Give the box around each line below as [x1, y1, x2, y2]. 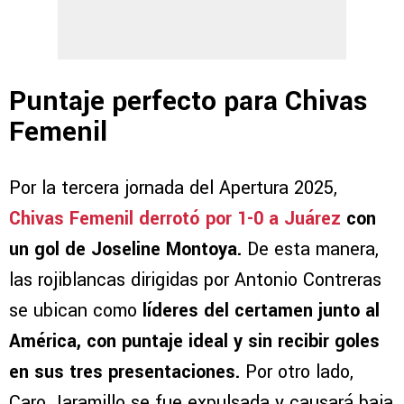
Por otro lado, [240, 358, 353, 385]
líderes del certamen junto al [142, 297, 380, 324]
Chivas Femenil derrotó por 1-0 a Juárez [9, 205, 341, 232]
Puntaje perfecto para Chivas [9, 82, 367, 122]
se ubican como [9, 297, 142, 324]
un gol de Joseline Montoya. [9, 235, 242, 262]
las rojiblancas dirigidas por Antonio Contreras [9, 266, 381, 293]
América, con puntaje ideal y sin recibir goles [9, 327, 380, 354]
